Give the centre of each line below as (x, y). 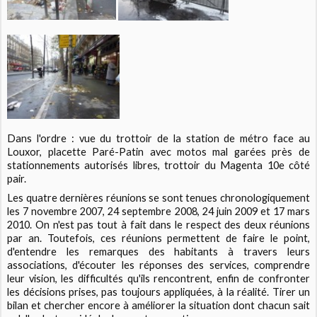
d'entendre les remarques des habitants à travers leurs (158, 252)
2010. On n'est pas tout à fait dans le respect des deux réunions (158, 225)
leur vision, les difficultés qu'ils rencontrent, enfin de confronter (158, 279)
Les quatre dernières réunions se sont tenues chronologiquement (158, 198)
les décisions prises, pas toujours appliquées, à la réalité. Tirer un (158, 292)
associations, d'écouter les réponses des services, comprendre (158, 265)
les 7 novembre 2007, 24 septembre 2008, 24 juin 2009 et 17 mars (158, 212)
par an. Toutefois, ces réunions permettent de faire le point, (158, 238)
